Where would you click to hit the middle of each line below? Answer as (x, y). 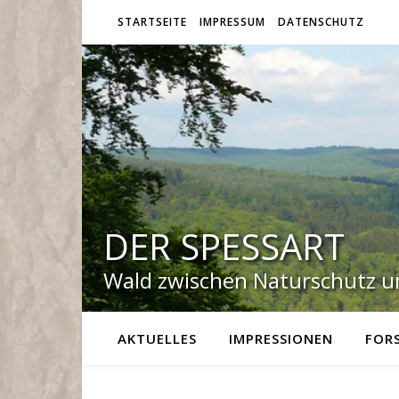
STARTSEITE (152, 22)
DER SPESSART (224, 246)
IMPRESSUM (232, 22)
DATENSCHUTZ (321, 22)
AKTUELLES (157, 338)
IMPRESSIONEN (281, 338)
